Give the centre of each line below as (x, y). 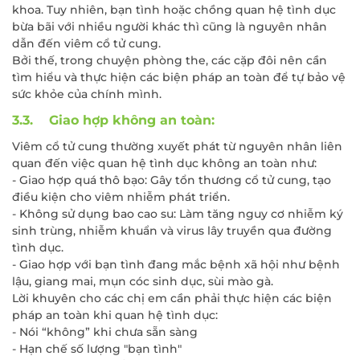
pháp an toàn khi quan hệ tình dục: (115, 315)
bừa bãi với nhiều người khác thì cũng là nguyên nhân (170, 27)
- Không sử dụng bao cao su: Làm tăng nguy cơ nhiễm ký (178, 214)
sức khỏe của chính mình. (87, 94)
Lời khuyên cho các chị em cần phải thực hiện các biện (172, 299)
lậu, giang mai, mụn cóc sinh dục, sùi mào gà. (143, 282)
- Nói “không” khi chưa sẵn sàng (105, 332)
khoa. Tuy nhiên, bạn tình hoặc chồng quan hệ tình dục (174, 10)
